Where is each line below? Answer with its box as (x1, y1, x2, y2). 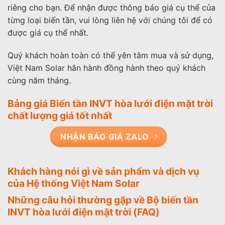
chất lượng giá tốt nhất (8, 109, 112, 122)
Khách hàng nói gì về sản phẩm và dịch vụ (8, 165, 199, 177)
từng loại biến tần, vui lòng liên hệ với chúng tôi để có (8, 15, 212, 25)
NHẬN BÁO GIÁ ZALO (60, 131, 149, 142)
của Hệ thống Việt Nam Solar (8, 177, 140, 189)
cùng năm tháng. (8, 75, 71, 86)
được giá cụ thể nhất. (8, 27, 88, 38)
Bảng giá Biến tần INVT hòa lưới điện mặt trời (8, 97, 213, 110)
